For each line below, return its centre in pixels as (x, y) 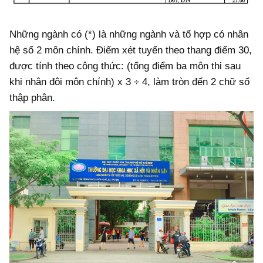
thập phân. (32, 98)
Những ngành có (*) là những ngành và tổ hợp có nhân (129, 35)
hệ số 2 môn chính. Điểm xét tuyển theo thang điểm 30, (131, 50)
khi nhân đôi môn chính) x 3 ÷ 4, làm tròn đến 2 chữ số (129, 82)
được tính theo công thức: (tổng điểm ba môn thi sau (125, 66)
